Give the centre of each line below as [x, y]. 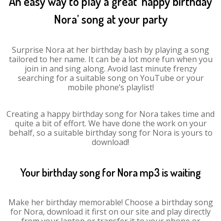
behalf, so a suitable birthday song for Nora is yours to [110, 133]
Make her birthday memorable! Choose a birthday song [110, 202]
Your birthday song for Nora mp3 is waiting [110, 172]
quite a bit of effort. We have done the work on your [110, 123]
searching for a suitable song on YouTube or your [110, 78]
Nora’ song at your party [110, 19]
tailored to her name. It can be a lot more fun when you [110, 59]
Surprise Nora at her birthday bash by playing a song [110, 50]
